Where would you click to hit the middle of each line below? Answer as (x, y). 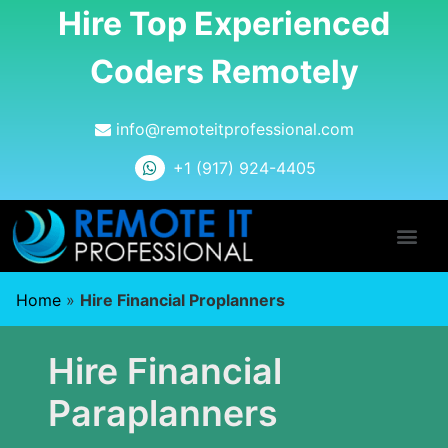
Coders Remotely (224, 71)
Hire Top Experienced (224, 23)
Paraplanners (163, 413)
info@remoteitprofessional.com (232, 129)
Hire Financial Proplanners (182, 300)
